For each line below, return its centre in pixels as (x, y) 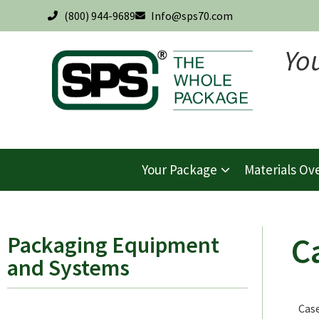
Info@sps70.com (192, 16)
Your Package (179, 170)
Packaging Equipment (113, 245)
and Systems (68, 267)
